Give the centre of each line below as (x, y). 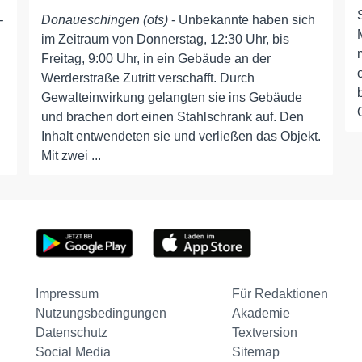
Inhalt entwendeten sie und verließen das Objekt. (181, 137)
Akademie (261, 314)
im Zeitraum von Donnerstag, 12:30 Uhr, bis (165, 40)
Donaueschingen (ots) (104, 20)
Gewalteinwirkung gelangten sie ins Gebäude (171, 98)
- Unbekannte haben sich (241, 20)
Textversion (264, 333)
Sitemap (255, 352)
